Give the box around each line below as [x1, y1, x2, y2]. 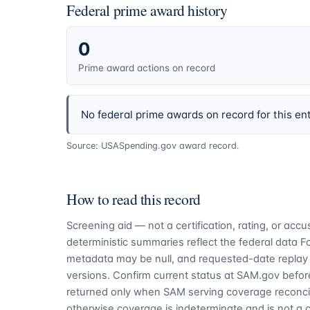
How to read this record [66, 189, 201, 210]
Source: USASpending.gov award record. [66, 140, 239, 152]
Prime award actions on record [78, 62, 215, 73]
